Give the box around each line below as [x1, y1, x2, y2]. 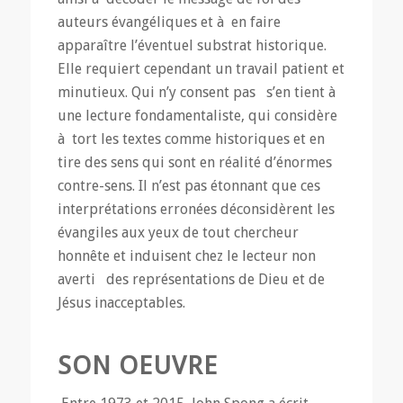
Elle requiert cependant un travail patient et [57, 60, 345, 78]
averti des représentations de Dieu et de [57, 271, 325, 289]
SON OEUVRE [57, 351, 218, 381]
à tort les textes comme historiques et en [57, 130, 325, 148]
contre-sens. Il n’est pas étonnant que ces [57, 177, 320, 195]
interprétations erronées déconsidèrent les [57, 201, 335, 219]
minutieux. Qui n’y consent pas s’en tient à [57, 84, 339, 102]
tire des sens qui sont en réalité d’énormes [57, 154, 332, 172]
